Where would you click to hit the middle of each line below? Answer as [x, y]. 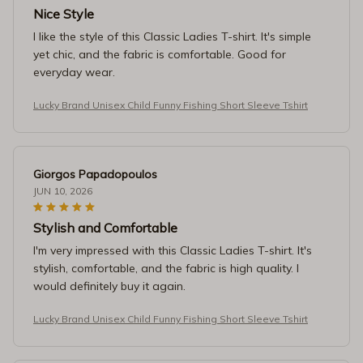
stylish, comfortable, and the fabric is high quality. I [166, 268]
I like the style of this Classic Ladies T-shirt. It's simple [172, 36]
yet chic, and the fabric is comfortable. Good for [160, 54]
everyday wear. [74, 72]
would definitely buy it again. [109, 286]
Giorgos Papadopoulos [95, 174]
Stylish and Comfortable [105, 227]
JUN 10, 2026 [63, 190]
